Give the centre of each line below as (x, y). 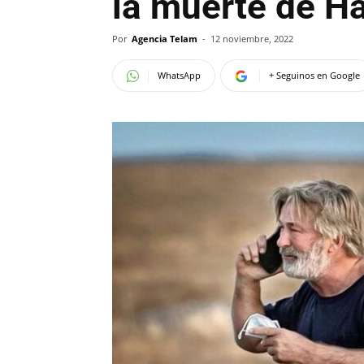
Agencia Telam (165, 39)
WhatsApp (179, 75)
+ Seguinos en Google (314, 75)
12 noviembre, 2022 (252, 39)
